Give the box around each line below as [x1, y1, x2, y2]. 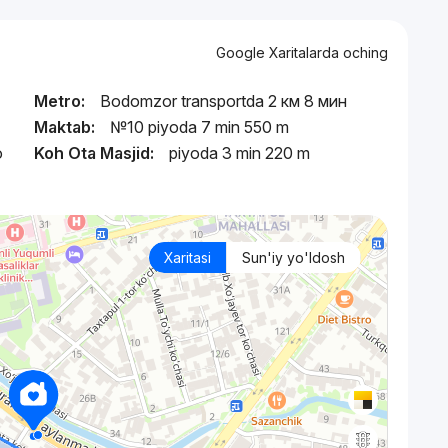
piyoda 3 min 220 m [169, 143, 310, 163]
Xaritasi [163, 249, 211, 266]
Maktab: [34, 117, 95, 137]
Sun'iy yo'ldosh [241, 249, 345, 266]
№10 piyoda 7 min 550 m [110, 117, 289, 137]
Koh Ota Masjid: [34, 143, 154, 163]
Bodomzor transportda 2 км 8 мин [100, 91, 347, 111]
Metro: [34, 91, 85, 111]
